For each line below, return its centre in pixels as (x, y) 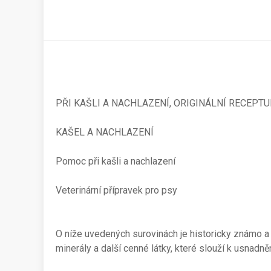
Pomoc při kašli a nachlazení (116, 161)
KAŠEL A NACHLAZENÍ (105, 132)
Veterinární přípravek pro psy (116, 190)
